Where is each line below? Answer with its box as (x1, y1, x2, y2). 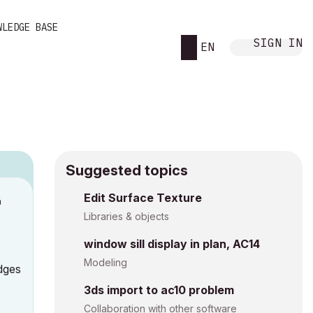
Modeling (84, 256, 127, 268)
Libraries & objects (84, 210, 169, 222)
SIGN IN (254, 35, 303, 50)
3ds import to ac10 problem (84, 283, 234, 297)
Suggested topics (66, 162, 188, 179)
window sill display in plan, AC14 (84, 237, 260, 251)
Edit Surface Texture (84, 191, 202, 205)
